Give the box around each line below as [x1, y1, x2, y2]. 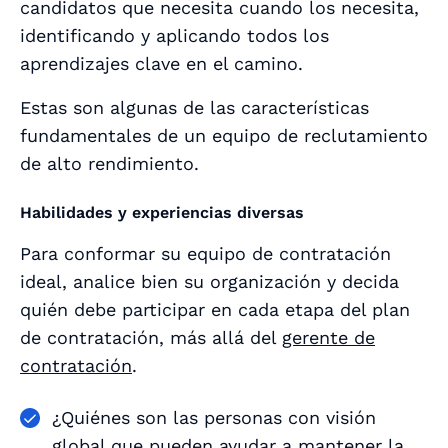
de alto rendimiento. [20, 153, 199, 175]
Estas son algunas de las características [20, 97, 369, 119]
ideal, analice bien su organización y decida [20, 271, 399, 293]
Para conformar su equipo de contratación [20, 243, 391, 265]
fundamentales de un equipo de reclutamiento [20, 125, 428, 147]
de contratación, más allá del [20, 327, 282, 349]
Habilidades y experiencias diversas [20, 203, 304, 223]
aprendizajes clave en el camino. [20, 53, 303, 75]
